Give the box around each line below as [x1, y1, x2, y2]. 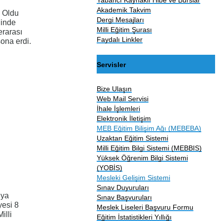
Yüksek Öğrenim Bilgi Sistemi [97, 153, 188, 162]
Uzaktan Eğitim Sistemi [97, 134, 169, 142]
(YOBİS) [97, 163, 123, 172]
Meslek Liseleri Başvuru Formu [97, 203, 194, 211]
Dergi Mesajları [97, 15, 145, 24]
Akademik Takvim [97, 5, 151, 14]
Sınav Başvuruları [97, 193, 152, 201]
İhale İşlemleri [97, 104, 141, 112]
